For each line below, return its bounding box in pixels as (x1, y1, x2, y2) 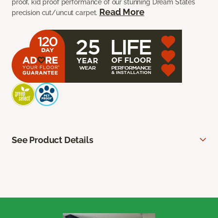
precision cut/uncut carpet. (12, 8, 100, 17)
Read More (99, 6, 145, 17)
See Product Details (12, 134, 93, 145)
